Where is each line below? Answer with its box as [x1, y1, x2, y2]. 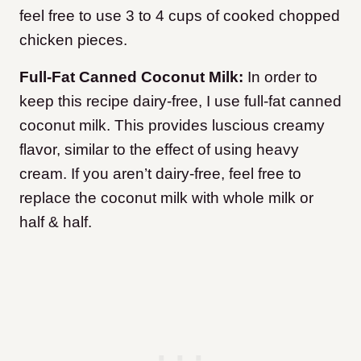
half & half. [19, 214, 92, 231]
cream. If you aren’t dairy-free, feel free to [19, 165, 301, 183]
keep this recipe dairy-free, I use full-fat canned [19, 93, 342, 110]
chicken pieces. [19, 31, 127, 49]
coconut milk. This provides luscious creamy [19, 117, 325, 135]
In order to [247, 68, 317, 86]
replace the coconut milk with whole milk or [19, 189, 313, 207]
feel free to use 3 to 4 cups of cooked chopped [19, 7, 340, 25]
